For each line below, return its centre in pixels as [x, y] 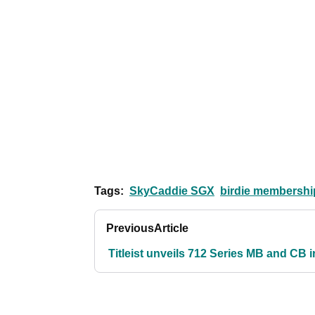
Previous [130, 229]
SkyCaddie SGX [172, 191]
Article [171, 229]
